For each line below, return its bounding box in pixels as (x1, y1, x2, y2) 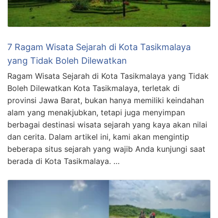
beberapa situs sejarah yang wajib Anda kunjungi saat (7, 144, 205, 154)
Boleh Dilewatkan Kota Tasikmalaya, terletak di (7, 83, 180, 93)
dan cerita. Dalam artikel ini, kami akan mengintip (7, 131, 189, 142)
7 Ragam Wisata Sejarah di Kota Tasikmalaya (7, 41, 191, 52)
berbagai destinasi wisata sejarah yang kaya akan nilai (7, 119, 207, 129)
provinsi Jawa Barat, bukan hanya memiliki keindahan (7, 95, 204, 105)
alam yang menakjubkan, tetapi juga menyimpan (7, 107, 185, 117)
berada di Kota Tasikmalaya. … (7, 156, 120, 166)
